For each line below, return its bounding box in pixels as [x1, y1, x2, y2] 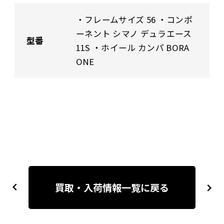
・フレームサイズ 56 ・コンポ [75, 13, 193, 25]
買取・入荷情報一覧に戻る [55, 180, 169, 195]
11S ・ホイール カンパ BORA [75, 41, 189, 53]
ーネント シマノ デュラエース [75, 27, 192, 39]
